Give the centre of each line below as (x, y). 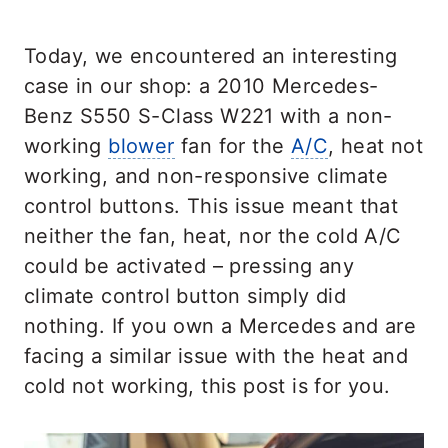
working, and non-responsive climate (206, 176)
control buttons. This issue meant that (211, 206)
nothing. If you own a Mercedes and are (220, 326)
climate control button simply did (185, 296)
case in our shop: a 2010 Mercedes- (201, 86)
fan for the (232, 146)
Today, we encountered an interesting (211, 56)
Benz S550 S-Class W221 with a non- (208, 116)
